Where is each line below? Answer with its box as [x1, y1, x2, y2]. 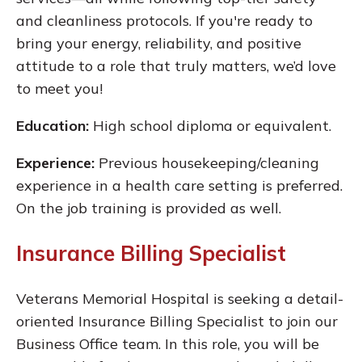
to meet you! [16, 79, 103, 99]
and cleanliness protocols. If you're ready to [16, 11, 313, 31]
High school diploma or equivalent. [89, 116, 331, 136]
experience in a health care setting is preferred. [16, 176, 343, 196]
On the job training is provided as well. [16, 199, 281, 218]
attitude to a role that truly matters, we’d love [16, 57, 336, 76]
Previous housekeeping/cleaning [95, 154, 319, 173]
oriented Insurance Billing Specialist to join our [16, 312, 338, 331]
